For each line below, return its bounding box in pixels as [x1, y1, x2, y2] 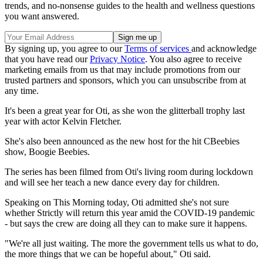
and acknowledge [191, 43, 257, 53]
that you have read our [5, 53, 90, 64]
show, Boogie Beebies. [5, 146, 90, 157]
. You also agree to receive [145, 53, 242, 64]
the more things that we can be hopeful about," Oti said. [5, 248, 211, 259]
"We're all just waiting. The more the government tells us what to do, [5, 238, 258, 248]
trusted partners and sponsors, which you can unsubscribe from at [5, 75, 246, 85]
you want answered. [5, 11, 79, 21]
